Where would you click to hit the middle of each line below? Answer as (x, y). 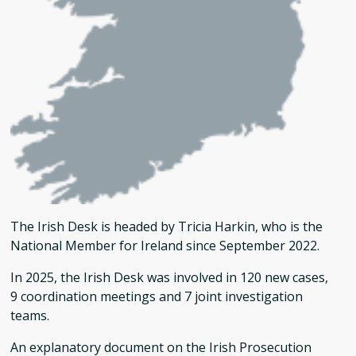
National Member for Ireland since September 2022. (165, 246)
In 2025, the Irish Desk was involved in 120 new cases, (169, 278)
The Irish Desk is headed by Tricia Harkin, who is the (166, 227)
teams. (30, 316)
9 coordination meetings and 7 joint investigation (157, 297)
